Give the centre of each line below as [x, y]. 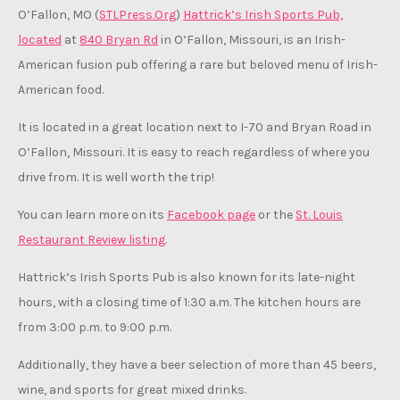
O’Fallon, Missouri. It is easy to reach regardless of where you [194, 152]
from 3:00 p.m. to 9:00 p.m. [95, 327]
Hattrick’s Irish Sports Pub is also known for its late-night [187, 277]
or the [275, 215]
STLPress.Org [137, 15]
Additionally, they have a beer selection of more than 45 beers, [197, 365]
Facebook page [211, 215]
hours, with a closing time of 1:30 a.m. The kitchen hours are [189, 302]
